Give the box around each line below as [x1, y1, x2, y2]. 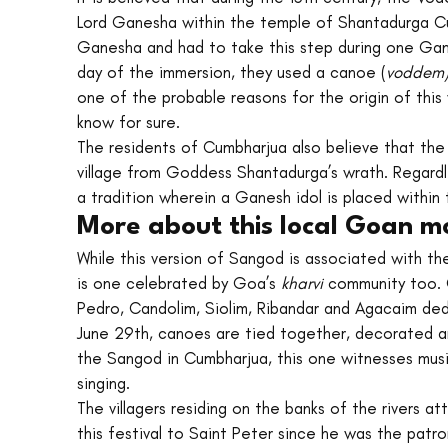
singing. [77, 373, 130, 394]
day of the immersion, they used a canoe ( [77, 62, 386, 83]
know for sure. [77, 112, 180, 133]
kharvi [281, 273, 328, 294]
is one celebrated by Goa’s [77, 273, 281, 294]
